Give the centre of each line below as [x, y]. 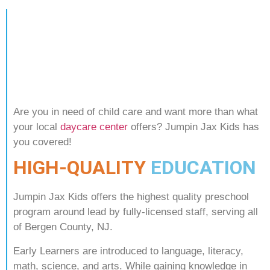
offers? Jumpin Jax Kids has [193, 127]
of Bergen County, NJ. [63, 227]
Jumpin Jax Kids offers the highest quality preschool [131, 197]
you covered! [42, 142]
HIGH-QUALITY [80, 168]
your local [37, 127]
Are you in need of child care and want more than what [136, 111]
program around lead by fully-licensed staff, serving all [136, 212]
